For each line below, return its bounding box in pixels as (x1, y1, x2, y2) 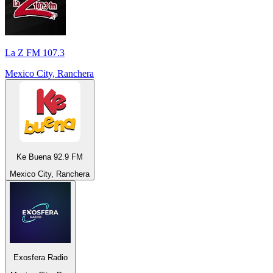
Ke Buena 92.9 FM (16, 152, 83, 161)
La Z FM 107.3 (5, 48, 65, 58)
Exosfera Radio (13, 253, 68, 263)
